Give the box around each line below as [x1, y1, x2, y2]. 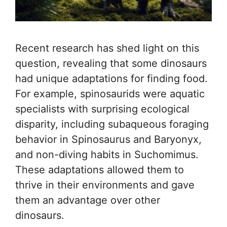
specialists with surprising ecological [15, 103, 190, 116]
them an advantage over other [15, 194, 160, 207]
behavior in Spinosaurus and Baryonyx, [15, 133, 202, 146]
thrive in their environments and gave [15, 179, 195, 192]
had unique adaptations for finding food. [15, 72, 208, 85]
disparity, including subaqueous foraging [15, 118, 209, 131]
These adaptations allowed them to [15, 164, 184, 176]
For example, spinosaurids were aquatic [15, 88, 205, 100]
